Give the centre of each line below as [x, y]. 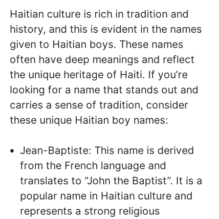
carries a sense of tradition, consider [99, 105]
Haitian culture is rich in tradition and [99, 14]
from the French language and [93, 165]
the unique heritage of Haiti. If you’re [99, 74]
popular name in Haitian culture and [106, 196]
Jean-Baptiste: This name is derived [107, 150]
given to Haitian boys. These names [97, 44]
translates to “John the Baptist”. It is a [111, 181]
